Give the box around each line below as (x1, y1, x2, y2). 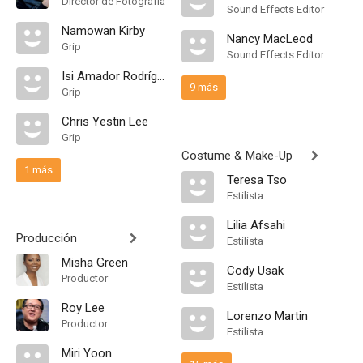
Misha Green (62, 255, 128, 270)
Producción (16, 231, 77, 246)
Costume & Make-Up (181, 148, 293, 163)
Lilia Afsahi (227, 218, 285, 233)
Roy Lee (62, 301, 105, 315)
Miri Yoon (62, 346, 112, 361)
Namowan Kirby (62, 23, 145, 38)
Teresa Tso (227, 173, 287, 187)
